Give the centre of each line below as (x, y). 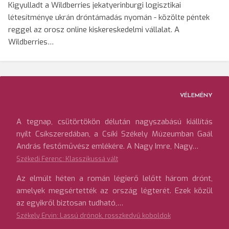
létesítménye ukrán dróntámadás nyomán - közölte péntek (109, 18)
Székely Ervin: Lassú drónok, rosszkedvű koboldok (94, 216)
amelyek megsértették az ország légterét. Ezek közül (114, 191)
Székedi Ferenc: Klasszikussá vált (67, 159)
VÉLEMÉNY (196, 96)
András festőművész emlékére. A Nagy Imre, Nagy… (107, 146)
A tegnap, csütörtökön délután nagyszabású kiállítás (114, 122)
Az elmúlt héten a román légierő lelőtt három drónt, (114, 179)
